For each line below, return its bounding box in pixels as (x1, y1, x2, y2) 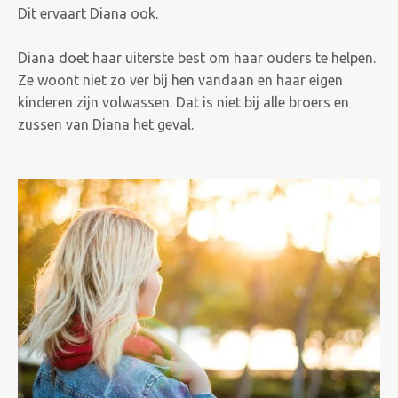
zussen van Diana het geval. (18, 116, 197, 133)
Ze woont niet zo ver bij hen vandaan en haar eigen (18, 72, 343, 89)
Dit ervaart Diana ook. (18, 5, 158, 22)
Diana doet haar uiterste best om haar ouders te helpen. (18, 50, 376, 67)
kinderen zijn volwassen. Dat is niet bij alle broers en (18, 94, 349, 111)
